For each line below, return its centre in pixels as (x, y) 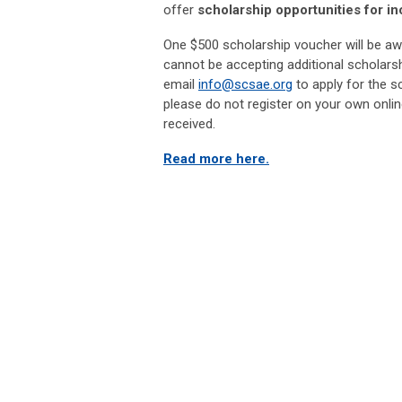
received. (189, 124)
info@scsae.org (245, 85)
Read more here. (216, 159)
